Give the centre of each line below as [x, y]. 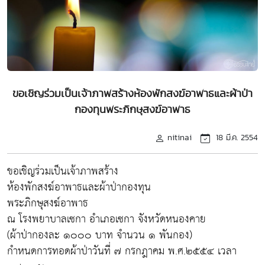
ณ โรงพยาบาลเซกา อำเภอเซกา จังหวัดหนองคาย [106, 219]
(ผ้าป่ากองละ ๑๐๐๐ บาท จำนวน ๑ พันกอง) [100, 235]
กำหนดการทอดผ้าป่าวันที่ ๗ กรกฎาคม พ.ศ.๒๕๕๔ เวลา [122, 251]
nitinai [180, 137]
